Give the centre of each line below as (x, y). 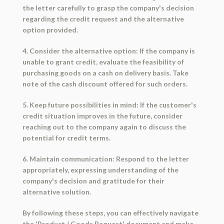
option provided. (50, 30)
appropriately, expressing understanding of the (100, 170)
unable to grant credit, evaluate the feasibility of (103, 62)
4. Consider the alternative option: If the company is (108, 51)
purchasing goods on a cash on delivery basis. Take (105, 73)
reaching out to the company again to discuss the (104, 127)
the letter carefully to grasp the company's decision (108, 8)
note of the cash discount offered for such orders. (105, 84)
